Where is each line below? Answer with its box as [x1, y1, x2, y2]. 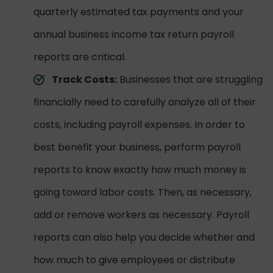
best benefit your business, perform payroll [34, 140, 241, 155]
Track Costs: [52, 73, 117, 87]
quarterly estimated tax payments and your [34, 5, 244, 19]
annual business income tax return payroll [34, 27, 234, 42]
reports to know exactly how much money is [34, 163, 246, 177]
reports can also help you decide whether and [34, 230, 255, 245]
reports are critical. [34, 50, 126, 65]
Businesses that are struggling [117, 73, 263, 87]
